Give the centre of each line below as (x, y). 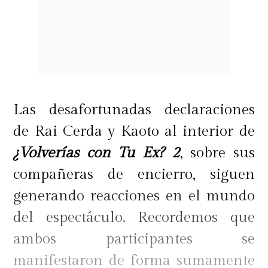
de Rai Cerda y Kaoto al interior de (134, 131)
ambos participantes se (134, 239)
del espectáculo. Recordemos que (134, 217)
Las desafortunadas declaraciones (134, 110)
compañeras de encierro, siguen (134, 174)
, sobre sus (217, 153)
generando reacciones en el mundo (134, 196)
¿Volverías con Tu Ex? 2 (97, 153)
